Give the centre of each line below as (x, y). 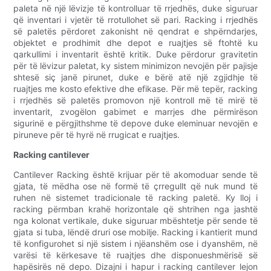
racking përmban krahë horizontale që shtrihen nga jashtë (135, 209)
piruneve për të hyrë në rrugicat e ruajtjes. (97, 135)
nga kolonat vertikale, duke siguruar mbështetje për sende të (135, 221)
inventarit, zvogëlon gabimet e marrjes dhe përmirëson (135, 112)
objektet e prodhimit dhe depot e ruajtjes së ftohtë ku (135, 43)
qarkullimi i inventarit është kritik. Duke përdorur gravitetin (135, 54)
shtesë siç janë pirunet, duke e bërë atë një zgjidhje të (135, 77)
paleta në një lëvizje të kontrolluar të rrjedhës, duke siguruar (135, 8)
